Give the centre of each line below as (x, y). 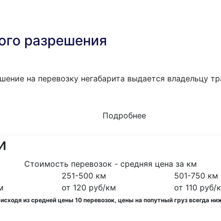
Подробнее (124, 116)
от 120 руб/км (89, 188)
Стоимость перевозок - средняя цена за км (110, 164)
